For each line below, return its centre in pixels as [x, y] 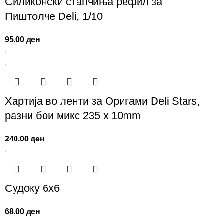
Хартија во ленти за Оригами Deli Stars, [102, 101]
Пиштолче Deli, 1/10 [54, 16]
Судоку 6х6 [32, 188]
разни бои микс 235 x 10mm [73, 116]
